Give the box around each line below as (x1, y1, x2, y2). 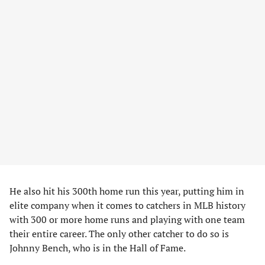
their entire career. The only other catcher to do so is (9, 227, 229, 240)
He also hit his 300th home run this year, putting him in (9, 185, 244, 198)
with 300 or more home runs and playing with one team (9, 213, 245, 226)
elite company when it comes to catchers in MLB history (9, 199, 245, 212)
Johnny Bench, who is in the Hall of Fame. (9, 241, 186, 254)
